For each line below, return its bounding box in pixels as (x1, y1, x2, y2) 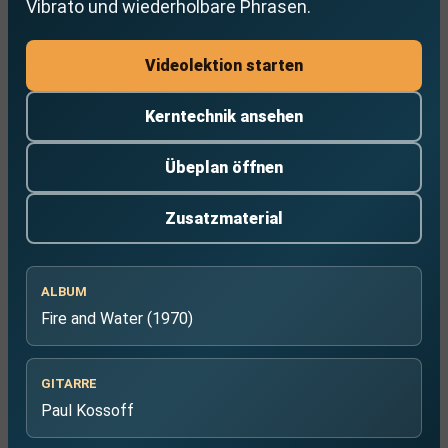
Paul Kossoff (41, 401, 134, 420)
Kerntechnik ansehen (145, 107, 303, 126)
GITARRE (41, 376, 97, 391)
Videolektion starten (145, 56, 303, 75)
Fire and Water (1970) (41, 309, 193, 328)
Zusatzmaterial (165, 209, 283, 228)
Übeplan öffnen (165, 158, 283, 177)
